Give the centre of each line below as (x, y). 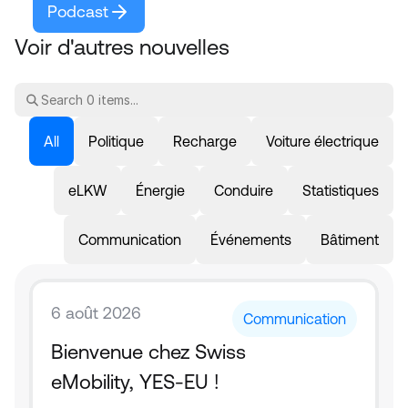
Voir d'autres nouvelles (122, 47)
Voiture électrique (322, 141)
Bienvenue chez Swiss (148, 352)
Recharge (205, 141)
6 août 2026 (96, 313)
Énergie (160, 190)
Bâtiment (350, 240)
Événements (251, 240)
